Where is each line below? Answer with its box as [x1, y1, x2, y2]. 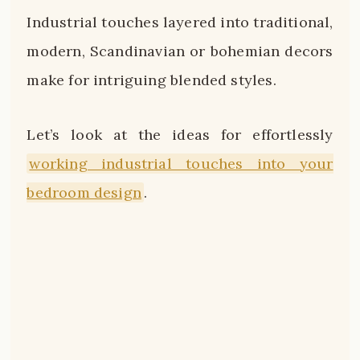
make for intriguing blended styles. [27, 71, 276, 90]
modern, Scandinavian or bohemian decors [27, 42, 333, 61]
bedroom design [27, 182, 141, 202]
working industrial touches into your [29, 153, 333, 173]
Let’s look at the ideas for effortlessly [27, 125, 333, 144]
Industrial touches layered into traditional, [27, 13, 333, 32]
